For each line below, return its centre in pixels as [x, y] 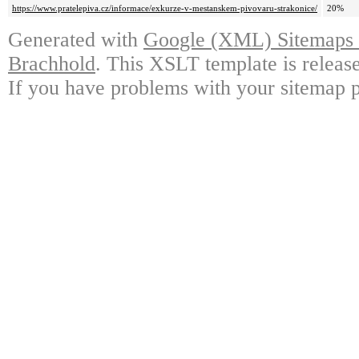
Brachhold [52, 64]
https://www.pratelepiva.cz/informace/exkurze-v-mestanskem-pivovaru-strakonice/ [165, 8]
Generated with [76, 40]
